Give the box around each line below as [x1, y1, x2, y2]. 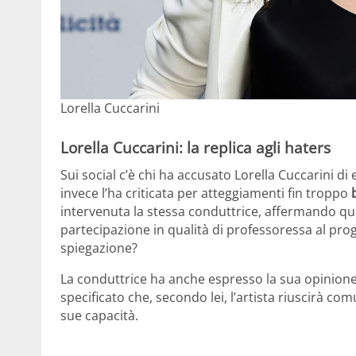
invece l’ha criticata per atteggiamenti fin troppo [60, 184, 348, 202]
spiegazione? [60, 238, 137, 257]
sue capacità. [60, 306, 138, 324]
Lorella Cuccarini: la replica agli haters [60, 137, 331, 158]
